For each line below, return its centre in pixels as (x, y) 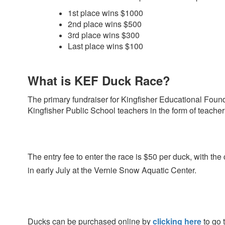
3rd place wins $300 (104, 35)
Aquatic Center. (169, 170)
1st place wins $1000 (105, 13)
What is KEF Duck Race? (99, 80)
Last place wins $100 (105, 46)
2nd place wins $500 (105, 24)
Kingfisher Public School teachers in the (100, 110)
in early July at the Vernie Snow (84, 170)
